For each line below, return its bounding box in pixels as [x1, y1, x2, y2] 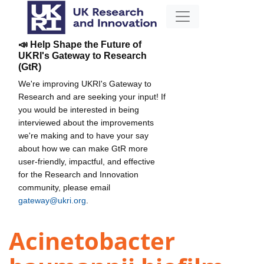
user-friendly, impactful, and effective [18, 156, 155, 166]
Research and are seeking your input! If [18, 91, 166, 101]
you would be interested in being [18, 104, 139, 114]
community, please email [18, 182, 110, 192]
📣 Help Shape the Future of [18, 39, 141, 49]
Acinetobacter [9, 225, 175, 258]
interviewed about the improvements [18, 117, 154, 127]
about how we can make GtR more [18, 143, 148, 153]
